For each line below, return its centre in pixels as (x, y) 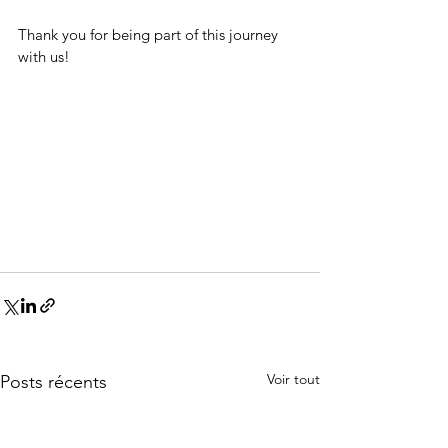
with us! (46, 56)
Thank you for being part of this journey (150, 34)
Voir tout (293, 378)
